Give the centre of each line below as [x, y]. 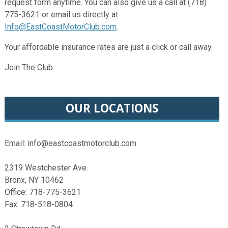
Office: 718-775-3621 [42, 192]
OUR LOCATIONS [112, 108]
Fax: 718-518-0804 [38, 205]
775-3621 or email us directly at [61, 14]
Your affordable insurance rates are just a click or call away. [108, 47]
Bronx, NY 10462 [34, 180]
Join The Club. [29, 67]
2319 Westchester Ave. [46, 168]
